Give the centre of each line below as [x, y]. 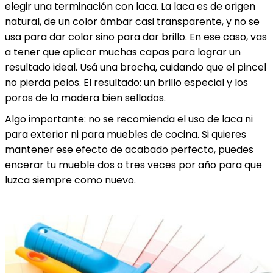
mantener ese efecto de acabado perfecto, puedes [129, 150]
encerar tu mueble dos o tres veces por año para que [133, 165]
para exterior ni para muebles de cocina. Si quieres [126, 134]
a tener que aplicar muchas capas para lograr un [123, 52]
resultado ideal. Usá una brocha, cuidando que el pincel [136, 67]
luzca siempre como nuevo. [70, 180]
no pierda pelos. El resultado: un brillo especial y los [126, 83]
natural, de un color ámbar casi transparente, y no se [132, 22]
